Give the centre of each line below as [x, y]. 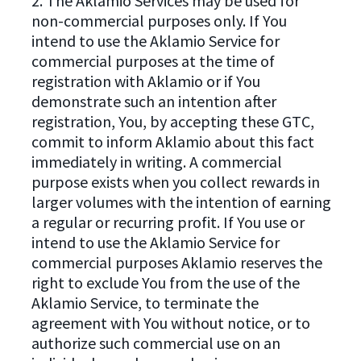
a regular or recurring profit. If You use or [168, 222]
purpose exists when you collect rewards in [175, 181]
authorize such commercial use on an [156, 342]
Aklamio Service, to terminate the [145, 302]
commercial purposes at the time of [153, 60]
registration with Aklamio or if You [145, 81]
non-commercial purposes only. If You [159, 20]
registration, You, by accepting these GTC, [172, 121]
